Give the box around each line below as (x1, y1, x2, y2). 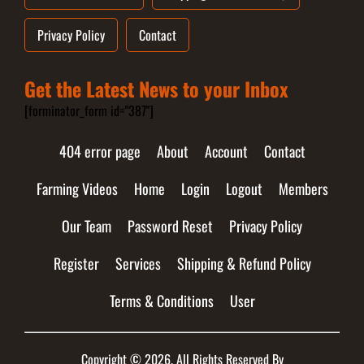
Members (278, 177, 328, 199)
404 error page (58, 140, 141, 162)
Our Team (62, 214, 111, 236)
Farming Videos (36, 177, 118, 199)
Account (204, 140, 248, 162)
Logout (225, 177, 262, 199)
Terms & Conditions (109, 289, 214, 311)
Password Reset (128, 214, 213, 236)
